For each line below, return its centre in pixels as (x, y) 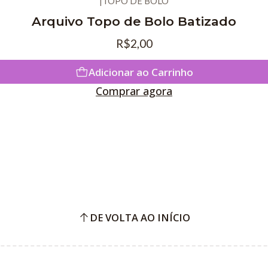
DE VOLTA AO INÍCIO (140, 217)
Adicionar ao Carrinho (141, 72)
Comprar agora (134, 91)
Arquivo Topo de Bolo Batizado (134, 21)
